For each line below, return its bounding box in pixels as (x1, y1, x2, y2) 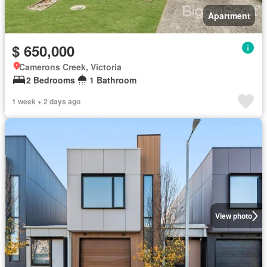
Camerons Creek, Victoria (19, 61, 122, 73)
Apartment (208, 10, 250, 21)
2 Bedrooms (26, 74, 75, 86)
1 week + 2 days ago (12, 96, 80, 107)
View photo (215, 210, 252, 221)
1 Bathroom (89, 74, 136, 86)
